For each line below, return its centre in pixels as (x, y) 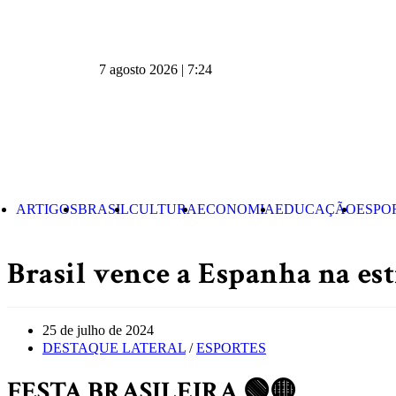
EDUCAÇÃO (316, 209)
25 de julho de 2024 (98, 330)
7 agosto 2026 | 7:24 (156, 69)
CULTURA (163, 209)
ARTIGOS (47, 209)
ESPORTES (231, 348)
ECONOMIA (236, 209)
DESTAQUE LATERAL (114, 348)
